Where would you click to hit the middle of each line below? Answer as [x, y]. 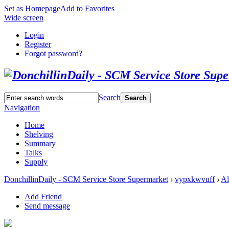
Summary [40, 143]
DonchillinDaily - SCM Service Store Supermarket [86, 179]
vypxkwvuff [195, 179]
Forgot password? [53, 53]
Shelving [39, 134]
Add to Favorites [87, 8]
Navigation [22, 107]
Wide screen [24, 18]
